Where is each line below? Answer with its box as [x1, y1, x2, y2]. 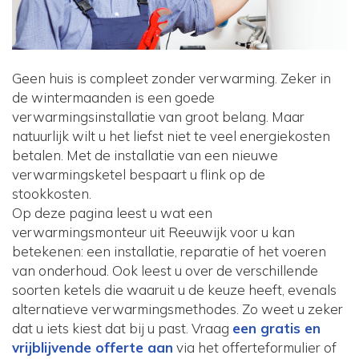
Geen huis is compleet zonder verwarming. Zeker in [12, 70, 331, 87]
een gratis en [232, 320, 321, 337]
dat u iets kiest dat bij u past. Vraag [12, 320, 232, 337]
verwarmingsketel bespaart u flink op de [12, 166, 265, 184]
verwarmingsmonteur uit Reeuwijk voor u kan [12, 224, 295, 241]
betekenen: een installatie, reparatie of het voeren [12, 243, 326, 260]
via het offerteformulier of [173, 339, 337, 357]
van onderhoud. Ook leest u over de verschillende [12, 262, 318, 280]
